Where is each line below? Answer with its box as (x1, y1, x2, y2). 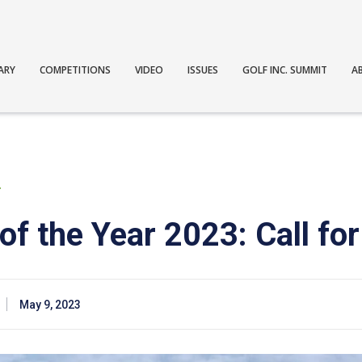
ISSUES (187, 62, 219, 77)
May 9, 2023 (19, 298, 81, 312)
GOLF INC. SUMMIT (242, 62, 328, 77)
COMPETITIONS (40, 62, 112, 77)
